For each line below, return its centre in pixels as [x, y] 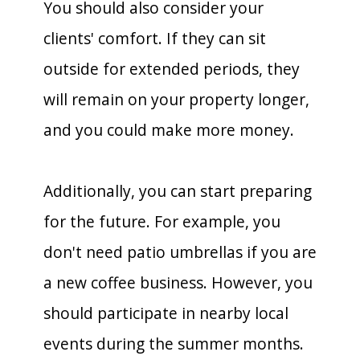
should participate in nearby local [166, 313]
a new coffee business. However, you [178, 282]
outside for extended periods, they [172, 68]
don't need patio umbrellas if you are [180, 252]
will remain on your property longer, [176, 99]
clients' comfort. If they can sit [155, 38]
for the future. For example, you [162, 221]
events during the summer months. [174, 343]
